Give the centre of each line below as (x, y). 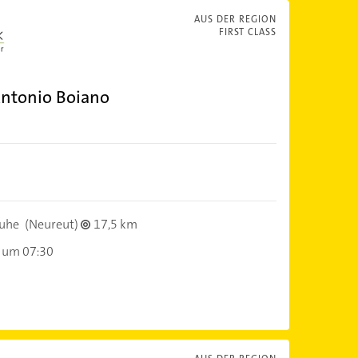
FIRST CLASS (247, 32)
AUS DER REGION (235, 20)
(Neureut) (51, 224)
